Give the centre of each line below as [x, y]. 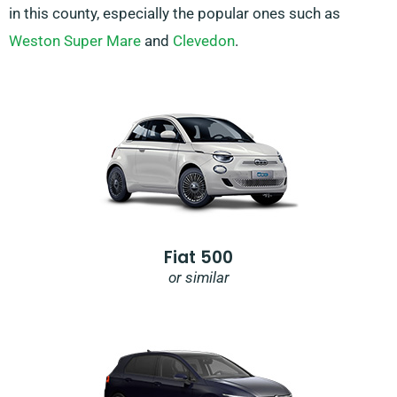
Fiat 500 [198, 258]
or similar [198, 278]
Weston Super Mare [75, 41]
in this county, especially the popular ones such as [175, 14]
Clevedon [204, 41]
